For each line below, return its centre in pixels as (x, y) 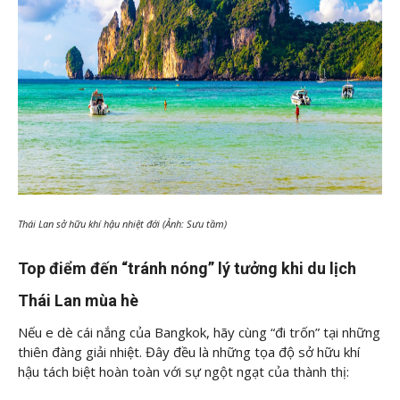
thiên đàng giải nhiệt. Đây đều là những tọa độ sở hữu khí (189, 352)
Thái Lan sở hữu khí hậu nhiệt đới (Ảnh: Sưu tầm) (124, 223)
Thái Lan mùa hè (78, 301)
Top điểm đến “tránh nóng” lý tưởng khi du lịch (187, 269)
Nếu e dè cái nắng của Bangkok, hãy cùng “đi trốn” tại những (199, 333)
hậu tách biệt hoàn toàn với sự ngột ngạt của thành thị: (183, 372)
